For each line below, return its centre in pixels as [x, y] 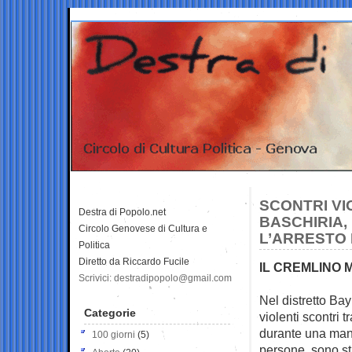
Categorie [110, 312]
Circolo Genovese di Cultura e [143, 228]
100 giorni [114, 334]
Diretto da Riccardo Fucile [134, 261]
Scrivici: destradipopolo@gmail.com [155, 278]
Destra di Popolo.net [122, 212]
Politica [94, 245]
